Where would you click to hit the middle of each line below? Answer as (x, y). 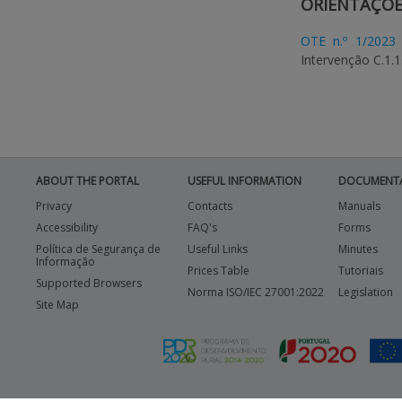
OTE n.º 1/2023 (348, 41)
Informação (66, 262)
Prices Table (218, 271)
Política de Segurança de (98, 249)
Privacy (54, 206)
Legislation (366, 292)
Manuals (360, 206)
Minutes (358, 249)
